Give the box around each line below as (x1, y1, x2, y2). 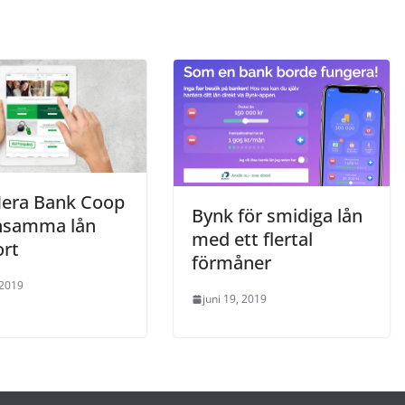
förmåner (192, 250, 271, 276)
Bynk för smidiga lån (192, 203, 363, 229)
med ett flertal (192, 227, 313, 252)
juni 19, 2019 (202, 291, 267, 307)
